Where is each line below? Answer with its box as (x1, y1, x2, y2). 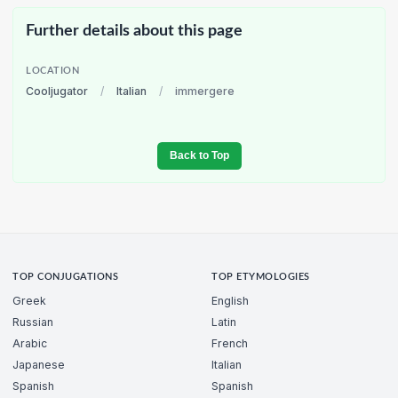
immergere (175, 84, 235, 99)
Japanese (12, 357, 65, 371)
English (211, 293, 249, 307)
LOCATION (26, 67, 80, 76)
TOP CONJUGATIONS (12, 273, 119, 283)
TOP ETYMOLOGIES (211, 273, 310, 283)
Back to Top (169, 149, 229, 163)
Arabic (12, 336, 47, 350)
